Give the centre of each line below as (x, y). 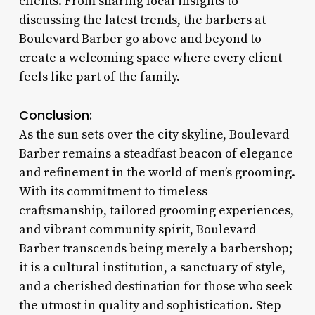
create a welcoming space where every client (150, 58)
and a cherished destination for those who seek (155, 286)
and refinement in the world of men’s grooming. (157, 172)
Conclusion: (55, 115)
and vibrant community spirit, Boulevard (137, 229)
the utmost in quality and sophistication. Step (150, 305)
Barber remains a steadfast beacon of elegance (156, 153)
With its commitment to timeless (113, 191)
